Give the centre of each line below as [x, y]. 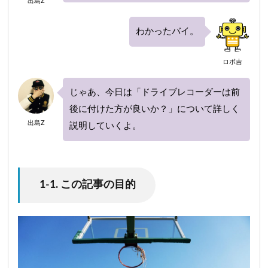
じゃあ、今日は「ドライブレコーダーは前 [155, 92]
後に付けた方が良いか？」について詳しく [155, 109]
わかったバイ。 [167, 31]
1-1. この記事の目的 [88, 185]
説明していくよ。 [106, 126]
